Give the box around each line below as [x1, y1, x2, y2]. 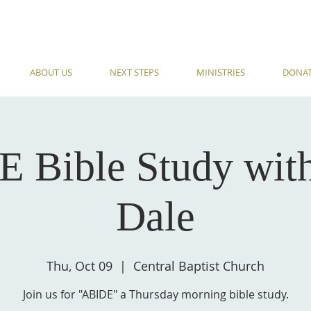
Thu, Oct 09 [47, 258, 112, 274]
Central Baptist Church [133, 258, 264, 274]
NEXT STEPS [110, 66, 159, 78]
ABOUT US [30, 66, 72, 78]
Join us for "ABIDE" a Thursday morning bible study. [22, 287, 289, 302]
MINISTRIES [196, 66, 245, 78]
